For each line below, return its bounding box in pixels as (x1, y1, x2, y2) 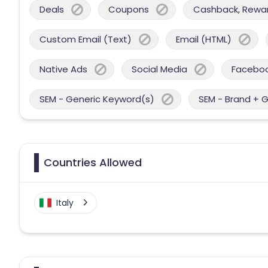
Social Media (132, 62, 187, 75)
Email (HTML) (176, 32, 232, 45)
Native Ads (39, 62, 87, 75)
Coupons (108, 2, 149, 16)
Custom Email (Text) (39, 32, 132, 45)
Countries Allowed (44, 154, 142, 170)
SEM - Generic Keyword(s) (39, 92, 154, 105)
